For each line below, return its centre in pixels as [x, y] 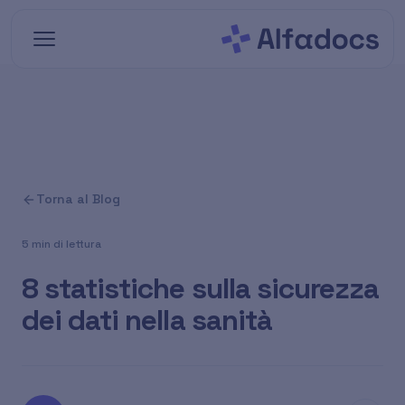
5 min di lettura [61, 244]
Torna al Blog [78, 199]
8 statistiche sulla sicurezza [201, 288]
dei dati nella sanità [147, 320]
